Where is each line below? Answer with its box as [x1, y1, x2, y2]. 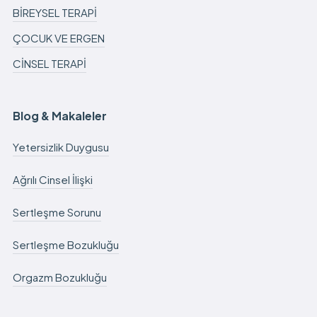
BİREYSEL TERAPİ [12, 5, 97, 19]
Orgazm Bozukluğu [12, 270, 107, 284]
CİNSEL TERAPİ [12, 56, 86, 70]
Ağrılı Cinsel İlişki [12, 172, 93, 186]
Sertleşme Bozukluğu [12, 237, 119, 251]
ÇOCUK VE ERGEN [12, 30, 105, 45]
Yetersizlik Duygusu [12, 139, 109, 154]
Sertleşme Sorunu [12, 204, 101, 219]
